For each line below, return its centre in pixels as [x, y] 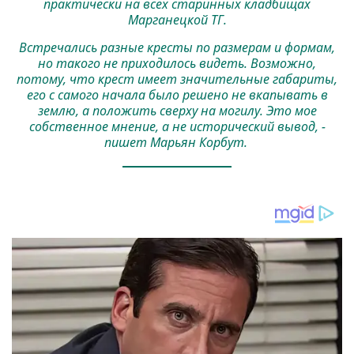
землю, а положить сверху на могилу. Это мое [177, 110]
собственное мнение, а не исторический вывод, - [177, 126]
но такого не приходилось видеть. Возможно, [177, 63]
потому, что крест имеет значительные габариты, [177, 79]
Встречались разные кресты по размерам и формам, [177, 47]
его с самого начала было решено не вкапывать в [177, 94]
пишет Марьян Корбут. [177, 142]
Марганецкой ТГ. [177, 19]
